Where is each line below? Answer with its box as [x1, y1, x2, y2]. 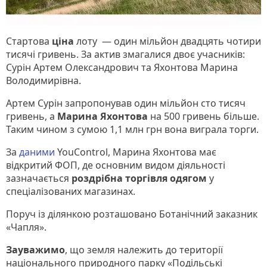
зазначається [6, 171, 72, 185]
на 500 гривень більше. [148, 109, 259, 123]
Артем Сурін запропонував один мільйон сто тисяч [6, 96, 246, 110]
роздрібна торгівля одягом [72, 171, 207, 185]
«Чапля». [6, 220, 46, 234]
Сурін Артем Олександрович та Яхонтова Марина [6, 60, 238, 74]
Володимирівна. [6, 73, 81, 87]
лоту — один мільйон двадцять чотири [76, 34, 261, 48]
